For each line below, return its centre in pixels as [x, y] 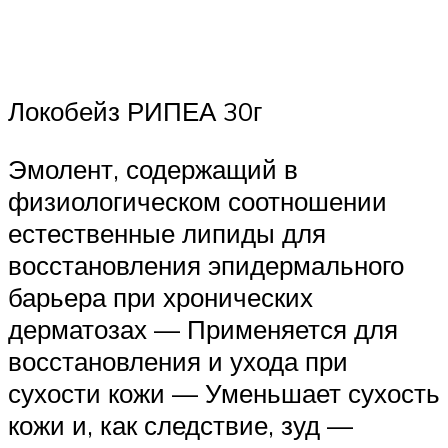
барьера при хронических [160, 296]
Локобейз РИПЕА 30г [135, 111]
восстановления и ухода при [178, 360]
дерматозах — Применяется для [203, 328]
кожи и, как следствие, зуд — [180, 424]
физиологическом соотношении [197, 200]
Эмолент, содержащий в [153, 168]
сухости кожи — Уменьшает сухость [224, 392]
